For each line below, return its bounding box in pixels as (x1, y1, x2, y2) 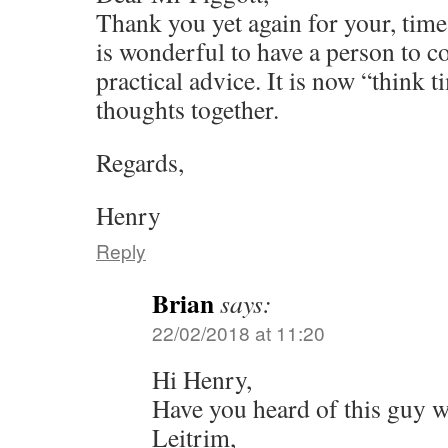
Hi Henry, (152, 361, 252, 396)
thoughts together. (96, 91, 279, 126)
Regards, (96, 144, 184, 179)
